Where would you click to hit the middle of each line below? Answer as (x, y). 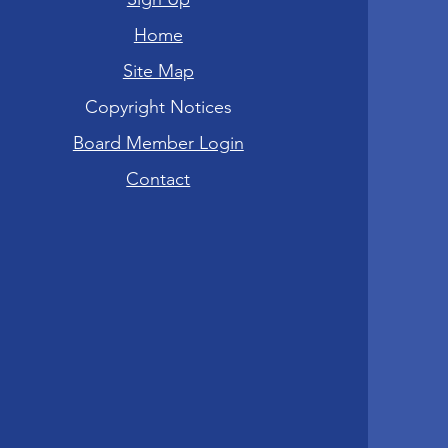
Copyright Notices (158, 107)
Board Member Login (158, 143)
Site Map (158, 71)
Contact (158, 179)
